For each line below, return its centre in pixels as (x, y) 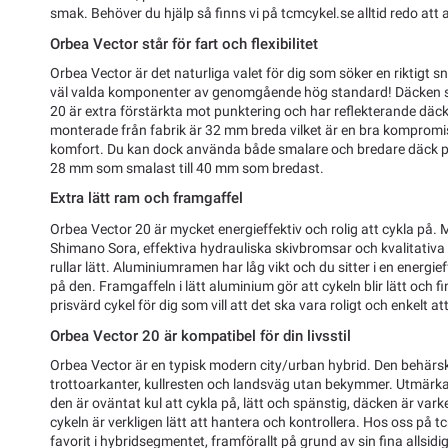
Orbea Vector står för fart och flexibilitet (184, 44)
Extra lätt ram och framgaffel (146, 197)
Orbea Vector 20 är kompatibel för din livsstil (200, 335)
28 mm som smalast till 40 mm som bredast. (187, 168)
